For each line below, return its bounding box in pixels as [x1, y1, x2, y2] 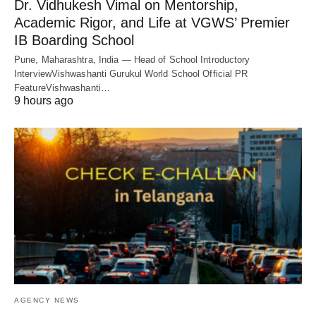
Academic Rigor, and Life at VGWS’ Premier [14, 15, 290, 31]
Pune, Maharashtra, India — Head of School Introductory [14, 54, 250, 66]
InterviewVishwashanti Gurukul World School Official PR [14, 68, 248, 80]
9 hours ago [14, 95, 73, 107]
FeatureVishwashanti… [14, 83, 110, 94]
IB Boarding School [14, 32, 134, 49]
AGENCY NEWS [14, 296, 80, 304]
